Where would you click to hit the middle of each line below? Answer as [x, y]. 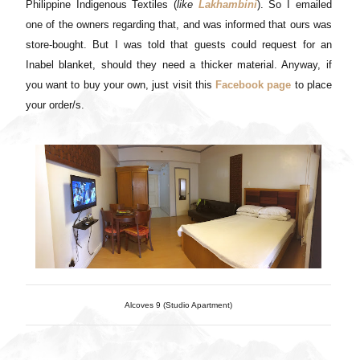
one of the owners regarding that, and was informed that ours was [179, 24]
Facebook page [254, 84]
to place [311, 84]
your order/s [53, 104]
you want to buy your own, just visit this [121, 84]
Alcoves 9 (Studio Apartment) [179, 305]
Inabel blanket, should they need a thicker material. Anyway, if [179, 64]
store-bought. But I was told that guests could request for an [179, 44]
